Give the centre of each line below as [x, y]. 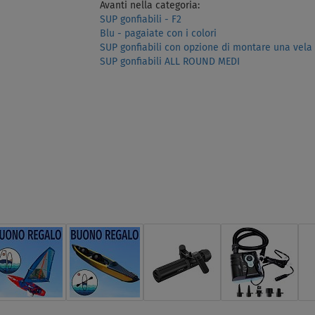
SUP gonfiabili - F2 [140, 19]
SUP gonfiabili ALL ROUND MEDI [169, 62]
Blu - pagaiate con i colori [158, 33]
